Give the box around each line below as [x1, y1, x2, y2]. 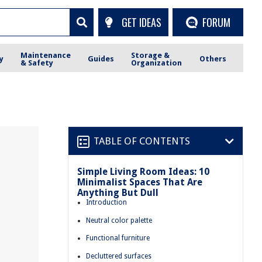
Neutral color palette [86, 216, 152, 225]
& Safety [20, 58, 54, 67]
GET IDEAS [121, 14, 161, 30]
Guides [88, 54, 115, 63]
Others [199, 54, 226, 63]
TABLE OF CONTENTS [94, 135, 190, 147]
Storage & [131, 50, 170, 60]
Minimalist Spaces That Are [77, 177, 202, 188]
